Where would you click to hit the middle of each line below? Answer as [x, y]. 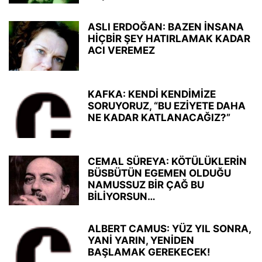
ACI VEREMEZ [121, 50]
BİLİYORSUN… [122, 196]
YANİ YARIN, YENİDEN [141, 240]
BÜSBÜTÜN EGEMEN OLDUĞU [159, 173]
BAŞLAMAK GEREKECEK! [149, 252]
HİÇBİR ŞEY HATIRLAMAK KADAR [169, 39]
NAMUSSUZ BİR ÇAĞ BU [146, 185]
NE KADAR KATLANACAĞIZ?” [159, 118]
